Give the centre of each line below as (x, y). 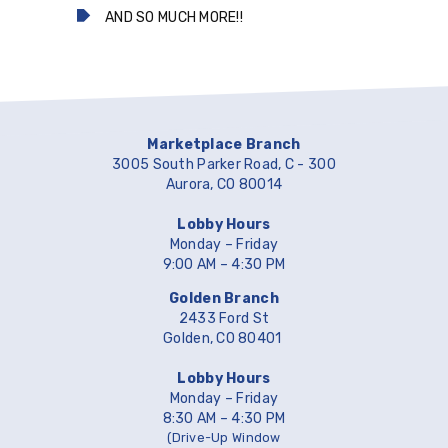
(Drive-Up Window (224, 438)
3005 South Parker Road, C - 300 (224, 165)
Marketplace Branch (224, 145)
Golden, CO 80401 (224, 339)
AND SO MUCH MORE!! (174, 17)
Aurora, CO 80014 (224, 185)
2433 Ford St (224, 319)
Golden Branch (224, 299)
